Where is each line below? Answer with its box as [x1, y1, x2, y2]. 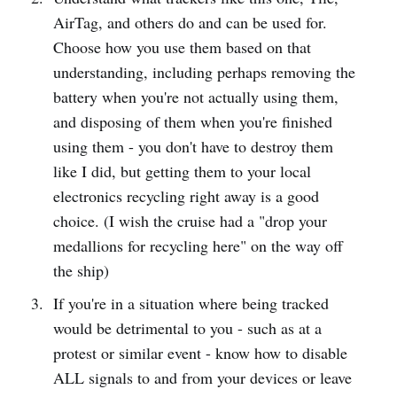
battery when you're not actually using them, [52, 85, 339, 107]
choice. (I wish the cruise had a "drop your [52, 209, 327, 231]
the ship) [52, 259, 109, 281]
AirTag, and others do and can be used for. [52, 11, 327, 33]
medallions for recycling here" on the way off [52, 234, 343, 256]
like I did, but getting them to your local [52, 160, 311, 182]
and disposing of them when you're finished [52, 110, 332, 132]
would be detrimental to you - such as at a [52, 316, 322, 339]
